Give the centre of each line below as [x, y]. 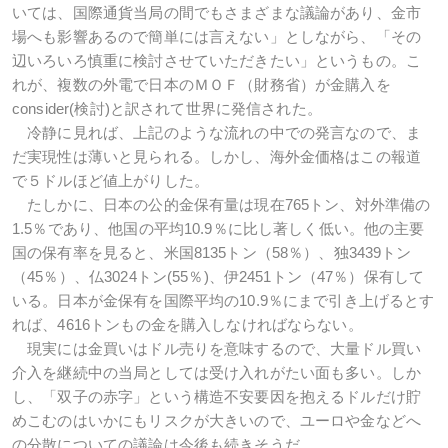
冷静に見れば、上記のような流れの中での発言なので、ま [217, 132]
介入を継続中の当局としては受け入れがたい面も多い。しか [217, 372]
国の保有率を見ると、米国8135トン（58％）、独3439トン [212, 252]
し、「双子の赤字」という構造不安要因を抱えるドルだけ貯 [217, 396]
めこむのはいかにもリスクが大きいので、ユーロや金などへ [217, 420]
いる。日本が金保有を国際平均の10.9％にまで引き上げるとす [223, 300]
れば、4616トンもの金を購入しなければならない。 [187, 324]
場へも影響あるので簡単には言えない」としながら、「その [217, 36]
